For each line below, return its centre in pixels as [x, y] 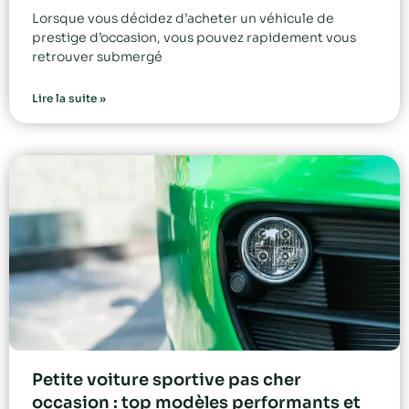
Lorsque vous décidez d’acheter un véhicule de [183, 19]
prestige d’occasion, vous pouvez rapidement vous [194, 38]
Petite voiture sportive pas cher [167, 380]
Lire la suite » [69, 99]
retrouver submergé [97, 57]
